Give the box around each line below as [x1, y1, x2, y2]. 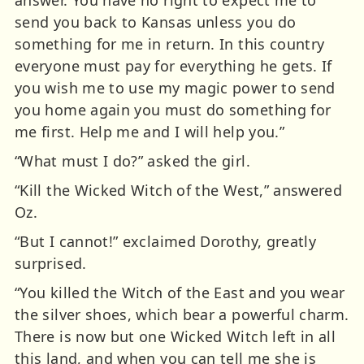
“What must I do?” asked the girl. [15, 150, 250, 171]
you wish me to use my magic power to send [15, 77, 336, 97]
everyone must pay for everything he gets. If [15, 55, 332, 76]
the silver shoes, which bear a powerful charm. [15, 304, 349, 324]
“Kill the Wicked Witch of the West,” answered [15, 180, 343, 200]
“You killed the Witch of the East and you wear [15, 282, 345, 302]
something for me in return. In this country [15, 33, 325, 54]
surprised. [15, 253, 87, 273]
